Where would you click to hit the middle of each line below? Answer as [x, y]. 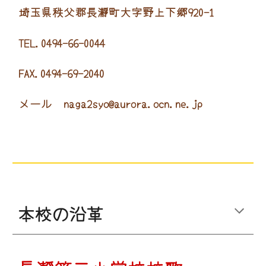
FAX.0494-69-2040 [61, 72]
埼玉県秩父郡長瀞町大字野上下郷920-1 [116, 12]
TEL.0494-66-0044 [61, 42]
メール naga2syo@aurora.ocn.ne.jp [110, 103]
